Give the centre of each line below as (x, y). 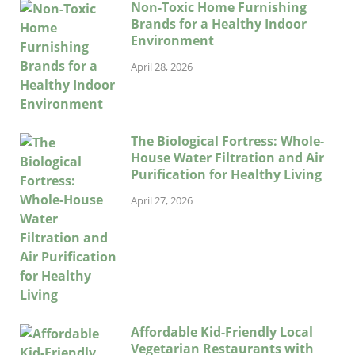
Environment (172, 40)
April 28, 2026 (162, 66)
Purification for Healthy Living (226, 174)
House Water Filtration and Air (227, 157)
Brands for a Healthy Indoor (219, 23)
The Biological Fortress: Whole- (227, 141)
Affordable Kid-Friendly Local (222, 332)
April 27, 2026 (162, 200)
